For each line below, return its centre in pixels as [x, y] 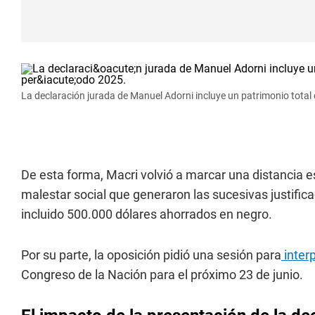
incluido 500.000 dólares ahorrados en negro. [147, 214]
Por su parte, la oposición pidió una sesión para [151, 255]
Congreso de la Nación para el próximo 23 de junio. [162, 275]
